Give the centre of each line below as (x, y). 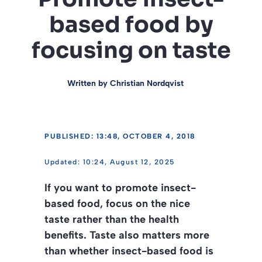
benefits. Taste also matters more (127, 235)
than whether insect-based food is (129, 251)
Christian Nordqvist (146, 83)
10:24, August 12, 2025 (129, 162)
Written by (88, 83)
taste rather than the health (112, 219)
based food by (131, 24)
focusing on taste (131, 50)
